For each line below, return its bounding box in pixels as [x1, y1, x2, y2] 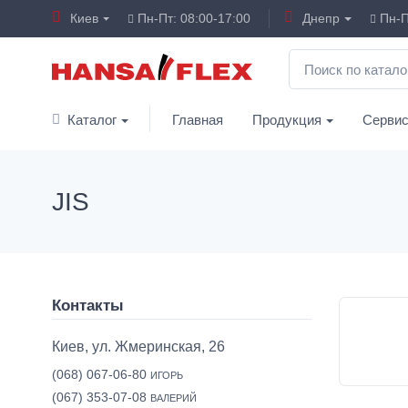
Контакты [52, 297, 124, 314]
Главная [172, 112, 224, 127]
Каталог [67, 112, 117, 127]
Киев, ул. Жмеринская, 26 [52, 339, 225, 354]
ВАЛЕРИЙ [150, 393, 197, 403]
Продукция [252, 112, 322, 127]
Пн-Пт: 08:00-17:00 [134, 11, 251, 25]
